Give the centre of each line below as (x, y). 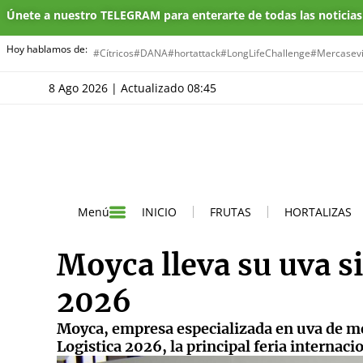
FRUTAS (231, 211)
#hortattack (194, 53)
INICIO (159, 211)
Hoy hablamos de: (47, 49)
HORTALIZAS (318, 211)
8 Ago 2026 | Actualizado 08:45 (136, 88)
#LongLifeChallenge (265, 53)
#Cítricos (113, 53)
